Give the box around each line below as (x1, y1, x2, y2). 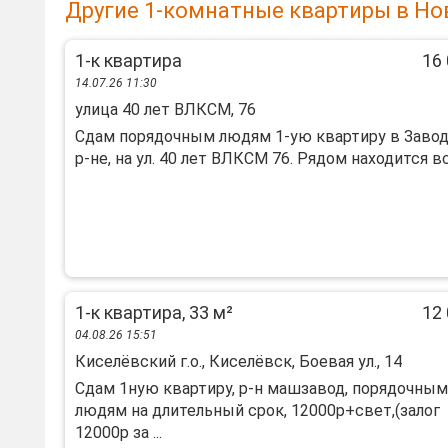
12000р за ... (75, 423, 162, 442)
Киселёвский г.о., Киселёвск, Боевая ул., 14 (75, 352, 402, 371)
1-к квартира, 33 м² (75, 302, 233, 323)
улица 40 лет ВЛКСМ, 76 (75, 100, 256, 119)
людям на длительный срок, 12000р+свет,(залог (75, 401, 440, 420)
